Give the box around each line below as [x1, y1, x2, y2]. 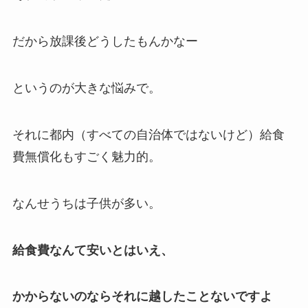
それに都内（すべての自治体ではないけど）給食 [12, 127, 285, 142]
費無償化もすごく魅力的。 [12, 149, 161, 164]
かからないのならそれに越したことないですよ [12, 289, 272, 304]
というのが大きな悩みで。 [12, 81, 161, 96]
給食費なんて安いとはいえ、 [12, 243, 173, 257]
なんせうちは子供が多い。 [12, 196, 161, 210]
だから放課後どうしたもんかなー [12, 34, 198, 49]
